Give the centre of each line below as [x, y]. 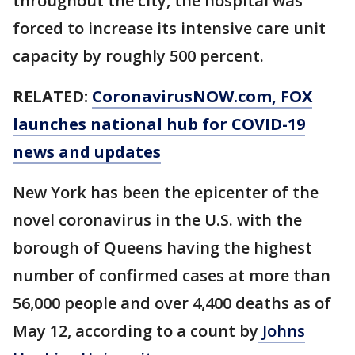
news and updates [87, 151]
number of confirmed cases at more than [172, 275]
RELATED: [52, 96]
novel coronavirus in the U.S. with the [157, 219]
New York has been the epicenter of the [166, 192]
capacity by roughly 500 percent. [138, 55]
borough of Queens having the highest [162, 247]
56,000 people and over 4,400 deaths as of [172, 303]
